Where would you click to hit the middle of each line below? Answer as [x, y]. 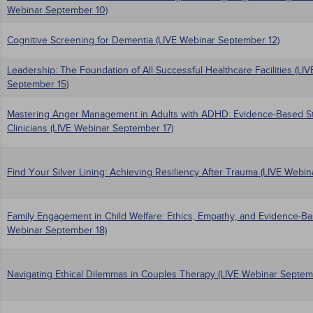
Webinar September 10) [57, 10]
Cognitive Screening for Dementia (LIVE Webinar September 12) [143, 40]
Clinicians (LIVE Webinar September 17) [90, 128]
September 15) [38, 84]
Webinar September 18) [57, 230]
